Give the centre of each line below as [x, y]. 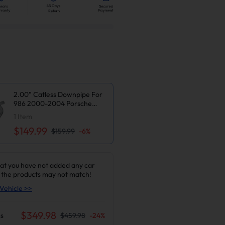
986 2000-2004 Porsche [53, 103]
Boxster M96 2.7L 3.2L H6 [54, 112]
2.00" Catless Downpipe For [58, 94]
